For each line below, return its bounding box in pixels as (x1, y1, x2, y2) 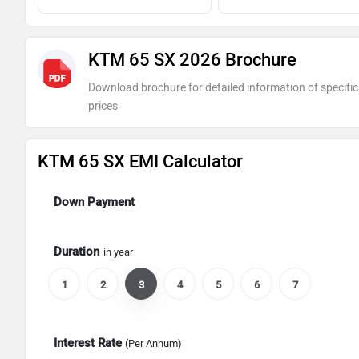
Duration (54, 244, 99, 259)
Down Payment (54, 195, 135, 209)
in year (103, 246, 133, 258)
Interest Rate (54, 336, 125, 350)
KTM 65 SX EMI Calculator (38, 151, 243, 172)
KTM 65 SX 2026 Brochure (87, 49, 296, 71)
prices (87, 99, 118, 113)
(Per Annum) (125, 337, 182, 349)
